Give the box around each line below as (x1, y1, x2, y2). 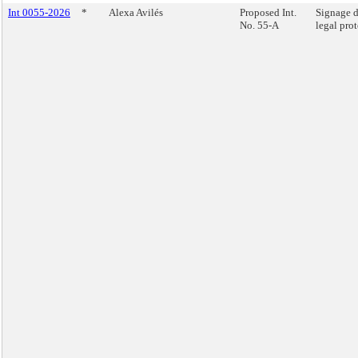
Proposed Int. (240, 6, 296, 18)
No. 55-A (240, 19, 279, 31)
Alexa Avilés (109, 6, 163, 18)
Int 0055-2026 (8, 6, 70, 18)
